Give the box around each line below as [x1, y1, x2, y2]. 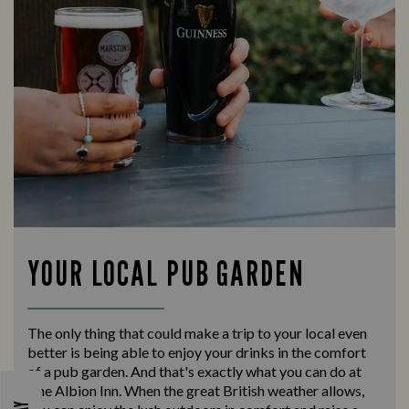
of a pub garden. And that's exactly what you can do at [27, 362, 362, 380]
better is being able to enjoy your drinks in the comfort [27, 342, 366, 361]
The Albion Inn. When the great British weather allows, [27, 381, 364, 399]
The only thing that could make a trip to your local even [27, 323, 367, 341]
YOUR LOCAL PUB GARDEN [27, 251, 305, 294]
